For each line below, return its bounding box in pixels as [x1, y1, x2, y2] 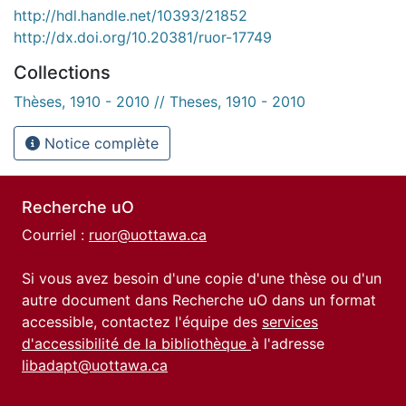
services [262, 313, 318, 331]
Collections [14, 61, 111, 83]
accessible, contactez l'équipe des [22, 313, 262, 331]
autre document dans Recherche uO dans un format [22, 291, 376, 309]
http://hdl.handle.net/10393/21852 [14, 5, 247, 24]
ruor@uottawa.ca [89, 226, 207, 244]
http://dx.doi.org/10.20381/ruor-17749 [14, 27, 272, 46]
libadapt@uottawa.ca [22, 356, 168, 374]
